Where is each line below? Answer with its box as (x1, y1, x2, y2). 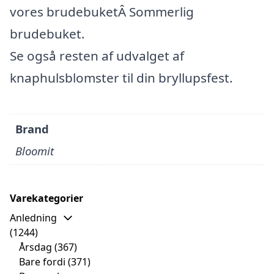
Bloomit (15, 143, 54, 158)
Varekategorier (10, 191, 83, 205)
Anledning (10, 210, 57, 224)
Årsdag (19, 240, 52, 254)
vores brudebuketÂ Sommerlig (10, 2, 194, 20)
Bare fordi (19, 254, 65, 268)
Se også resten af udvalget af (10, 46, 184, 64)
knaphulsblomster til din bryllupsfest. (10, 68, 233, 86)
